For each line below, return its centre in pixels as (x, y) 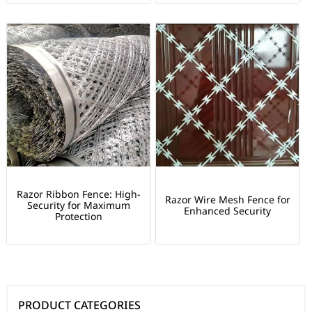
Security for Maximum (78, 205)
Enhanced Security (228, 211)
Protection (78, 217)
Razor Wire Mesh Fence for (227, 200)
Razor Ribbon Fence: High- (78, 194)
